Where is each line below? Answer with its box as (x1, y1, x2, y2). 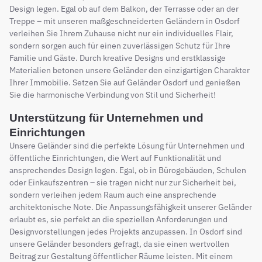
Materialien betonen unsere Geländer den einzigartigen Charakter (9, 64, 250, 75)
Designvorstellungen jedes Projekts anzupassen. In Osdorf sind (9, 226, 242, 237)
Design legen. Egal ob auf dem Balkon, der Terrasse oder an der (9, 3, 239, 14)
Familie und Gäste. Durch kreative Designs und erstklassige (9, 52, 226, 63)
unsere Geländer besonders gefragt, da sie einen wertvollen (9, 238, 229, 249)
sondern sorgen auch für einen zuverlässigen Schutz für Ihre (9, 40, 230, 51)
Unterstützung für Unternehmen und (9, 111, 204, 124)
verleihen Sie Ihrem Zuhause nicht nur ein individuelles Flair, (9, 27, 233, 39)
